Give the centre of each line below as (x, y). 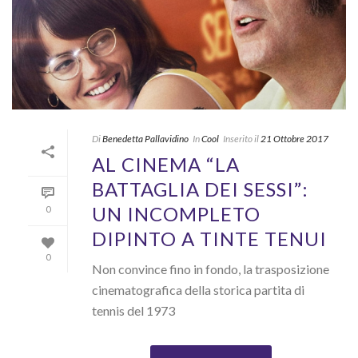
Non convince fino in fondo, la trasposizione (211, 268)
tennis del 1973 (133, 310)
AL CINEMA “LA (166, 164)
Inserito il (241, 138)
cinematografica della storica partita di (198, 289)
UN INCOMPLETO (176, 213)
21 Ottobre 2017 (294, 138)
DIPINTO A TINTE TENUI (209, 238)
